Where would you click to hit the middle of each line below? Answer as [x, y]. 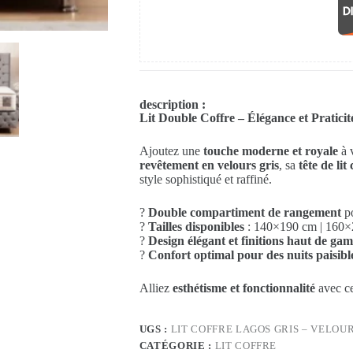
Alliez [156, 288]
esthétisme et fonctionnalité [243, 288]
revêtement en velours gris [209, 165]
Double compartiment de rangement [244, 213]
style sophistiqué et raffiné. [205, 180]
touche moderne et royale [270, 151]
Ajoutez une [171, 151]
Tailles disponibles [196, 227]
